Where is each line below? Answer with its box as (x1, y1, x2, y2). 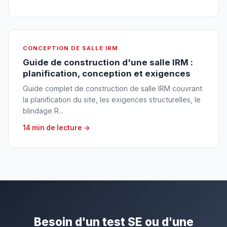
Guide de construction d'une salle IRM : (23, 57, 193, 68)
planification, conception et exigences (23, 68, 191, 79)
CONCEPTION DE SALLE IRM (23, 45, 118, 52)
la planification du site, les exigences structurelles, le (23, 95, 201, 104)
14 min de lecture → (23, 124, 90, 132)
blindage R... (23, 106, 63, 116)
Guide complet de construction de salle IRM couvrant (23, 84, 202, 93)
